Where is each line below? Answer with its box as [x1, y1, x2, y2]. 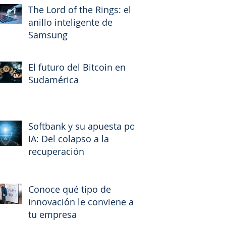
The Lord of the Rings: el [28, 3, 131, 16]
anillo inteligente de [28, 16, 112, 28]
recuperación [28, 145, 84, 157]
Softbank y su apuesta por [28, 120, 139, 132]
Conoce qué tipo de [28, 183, 111, 195]
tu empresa [28, 208, 77, 220]
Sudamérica [28, 73, 79, 86]
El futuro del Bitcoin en [28, 61, 126, 73]
